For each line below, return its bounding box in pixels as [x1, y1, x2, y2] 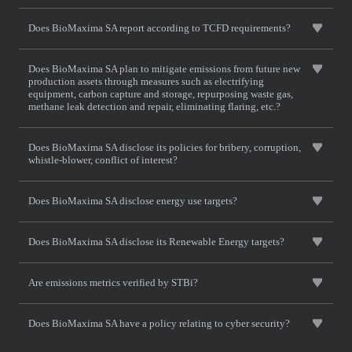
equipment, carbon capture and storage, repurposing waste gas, [28, 88, 293, 100]
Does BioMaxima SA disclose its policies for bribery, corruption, [28, 141, 301, 153]
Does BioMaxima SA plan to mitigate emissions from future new [28, 63, 300, 75]
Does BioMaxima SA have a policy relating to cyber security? [28, 317, 290, 329]
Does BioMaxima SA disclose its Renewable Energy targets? [28, 236, 284, 247]
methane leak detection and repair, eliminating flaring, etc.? [28, 101, 280, 112]
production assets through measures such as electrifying [28, 75, 264, 87]
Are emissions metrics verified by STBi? [28, 277, 198, 288]
